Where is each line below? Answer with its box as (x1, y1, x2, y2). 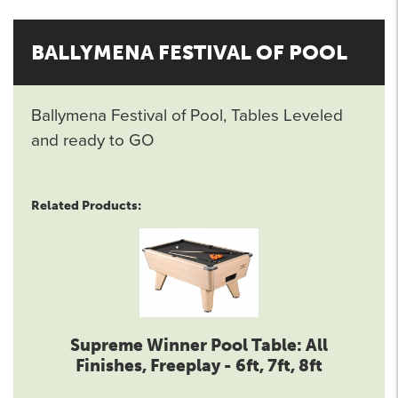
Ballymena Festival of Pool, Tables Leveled (31, 106, 343, 126)
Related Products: (31, 197, 141, 213)
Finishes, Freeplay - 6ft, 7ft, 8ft (76, 354, 322, 376)
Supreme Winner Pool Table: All (70, 334, 328, 355)
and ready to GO (31, 131, 155, 151)
